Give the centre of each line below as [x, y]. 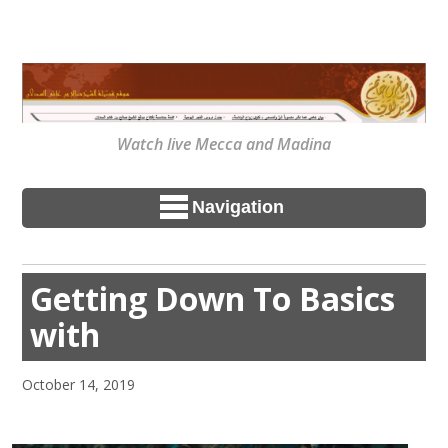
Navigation [238, 207]
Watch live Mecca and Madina [224, 143]
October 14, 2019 [79, 385]
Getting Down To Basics [213, 298]
